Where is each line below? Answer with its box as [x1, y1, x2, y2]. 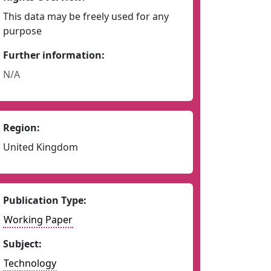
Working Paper [3, 213, 73, 226]
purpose [2, 24, 42, 38]
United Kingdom [2, 140, 78, 154]
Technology [3, 256, 56, 270]
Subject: [2, 237, 42, 250]
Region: [2, 121, 40, 134]
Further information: [2, 48, 105, 62]
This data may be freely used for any [2, 10, 169, 23]
